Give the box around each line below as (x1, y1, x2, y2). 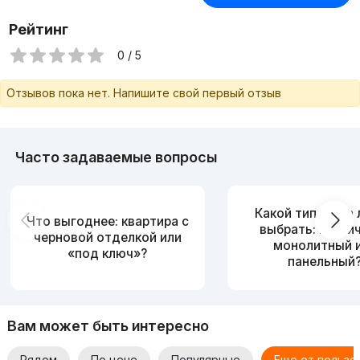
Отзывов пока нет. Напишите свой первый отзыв (6, 86, 281, 100)
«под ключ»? (67, 245, 148, 261)
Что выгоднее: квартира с (26, 213, 189, 229)
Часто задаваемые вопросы (14, 149, 217, 166)
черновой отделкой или (33, 229, 182, 245)
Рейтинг (8, 21, 68, 39)
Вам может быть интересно (6, 317, 209, 334)
